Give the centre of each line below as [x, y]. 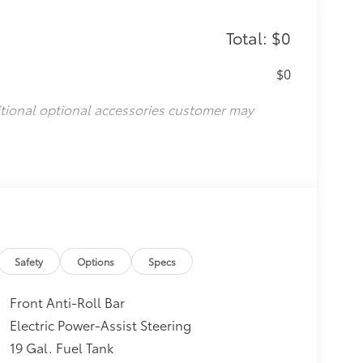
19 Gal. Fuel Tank [61, 348]
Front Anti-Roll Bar [67, 302]
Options [96, 262]
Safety [29, 262]
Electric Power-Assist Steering [100, 325]
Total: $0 [258, 37]
